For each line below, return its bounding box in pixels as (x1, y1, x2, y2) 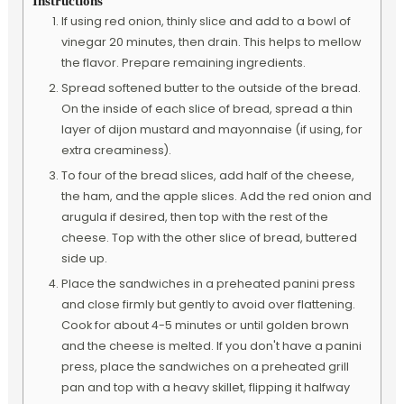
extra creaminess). (60, 142, 171, 159)
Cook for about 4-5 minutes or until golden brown (60, 317, 349, 334)
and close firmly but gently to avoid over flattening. (60, 297, 355, 313)
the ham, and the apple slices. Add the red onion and (60, 188, 372, 205)
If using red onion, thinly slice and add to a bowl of (60, 14, 351, 30)
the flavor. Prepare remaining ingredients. (60, 55, 306, 71)
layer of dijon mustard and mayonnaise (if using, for (60, 122, 363, 138)
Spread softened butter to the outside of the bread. (60, 80, 361, 96)
